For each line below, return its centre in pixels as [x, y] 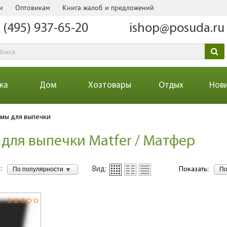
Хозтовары [109, 85]
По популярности [38, 169]
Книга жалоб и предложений [108, 8]
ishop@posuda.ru [177, 29]
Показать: [194, 170]
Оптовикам [33, 8]
